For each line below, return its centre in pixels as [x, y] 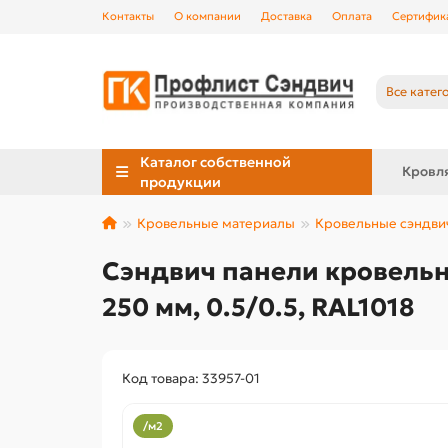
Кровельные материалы [216, 224]
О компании [207, 16]
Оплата [352, 16]
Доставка [286, 16]
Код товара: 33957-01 [191, 379]
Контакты [128, 16]
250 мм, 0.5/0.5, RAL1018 [258, 307]
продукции [181, 182]
